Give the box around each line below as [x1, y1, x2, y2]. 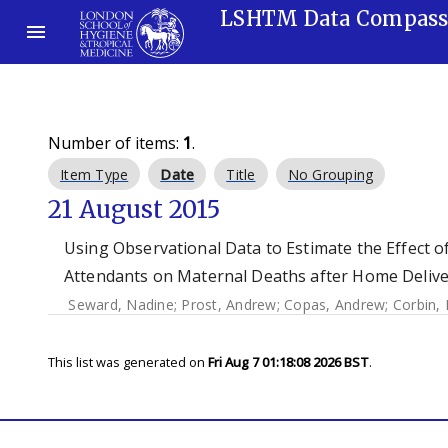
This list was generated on [48, 353, 208, 371]
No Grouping [287, 165, 374, 184]
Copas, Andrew [284, 295, 386, 314]
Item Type [60, 165, 129, 184]
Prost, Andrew [181, 295, 277, 314]
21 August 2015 [48, 194, 220, 225]
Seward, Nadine [68, 295, 174, 314]
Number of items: [48, 132, 183, 154]
